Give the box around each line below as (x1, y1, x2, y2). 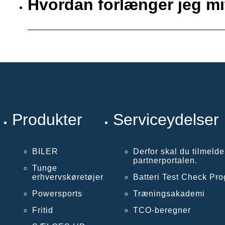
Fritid (32, 206, 53, 215)
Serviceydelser (113, 110, 219, 129)
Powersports (32, 189, 82, 198)
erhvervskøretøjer (32, 173, 103, 182)
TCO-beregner (133, 206, 191, 215)
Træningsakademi (133, 189, 205, 198)
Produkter (12, 110, 82, 129)
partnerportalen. (133, 156, 198, 165)
